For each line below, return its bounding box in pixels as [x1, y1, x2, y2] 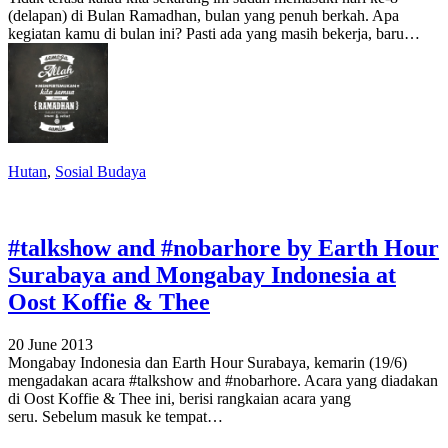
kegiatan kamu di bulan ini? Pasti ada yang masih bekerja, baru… [8, 24, 420, 42]
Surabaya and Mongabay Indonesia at [8, 261, 396, 288]
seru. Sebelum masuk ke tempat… [8, 407, 223, 425]
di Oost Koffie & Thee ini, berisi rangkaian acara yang [8, 389, 351, 407]
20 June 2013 [8, 335, 93, 353]
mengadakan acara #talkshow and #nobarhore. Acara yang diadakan [8, 371, 438, 389]
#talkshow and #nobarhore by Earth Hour [8, 234, 439, 261]
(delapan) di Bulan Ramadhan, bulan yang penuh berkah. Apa [8, 6, 399, 24]
